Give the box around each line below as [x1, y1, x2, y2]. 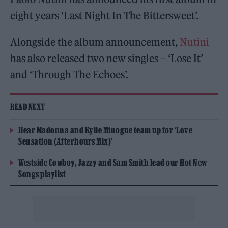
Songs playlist [18, 169, 66, 179]
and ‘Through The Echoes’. [10, 68, 129, 81]
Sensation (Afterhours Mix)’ [18, 136, 113, 146]
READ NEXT [10, 102, 45, 111]
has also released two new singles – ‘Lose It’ [10, 52, 204, 65]
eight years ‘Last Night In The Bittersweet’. [10, 9, 199, 22]
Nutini [180, 36, 210, 48]
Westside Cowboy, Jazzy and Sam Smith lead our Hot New [18, 158, 207, 167]
